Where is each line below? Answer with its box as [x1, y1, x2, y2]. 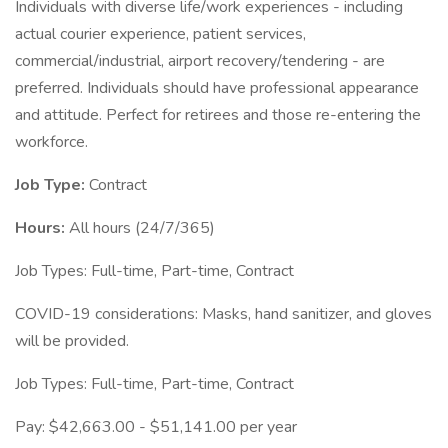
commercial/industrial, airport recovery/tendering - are [15, 50, 385, 72]
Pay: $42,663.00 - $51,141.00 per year [15, 416, 297, 438]
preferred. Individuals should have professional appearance [15, 77, 419, 99]
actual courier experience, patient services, [15, 23, 306, 45]
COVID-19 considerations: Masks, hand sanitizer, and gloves [15, 303, 432, 325]
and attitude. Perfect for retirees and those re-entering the [15, 104, 421, 126]
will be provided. [15, 330, 129, 352]
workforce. [15, 131, 88, 153]
